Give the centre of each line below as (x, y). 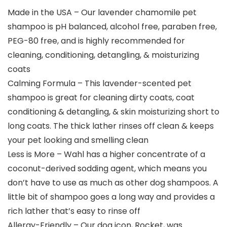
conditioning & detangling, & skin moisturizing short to (113, 112)
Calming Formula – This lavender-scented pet (100, 84)
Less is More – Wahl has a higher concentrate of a (106, 155)
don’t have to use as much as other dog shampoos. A (113, 183)
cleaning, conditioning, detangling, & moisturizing (103, 55)
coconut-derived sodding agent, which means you (107, 169)
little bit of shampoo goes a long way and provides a (111, 197)
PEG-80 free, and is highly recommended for (96, 41)
